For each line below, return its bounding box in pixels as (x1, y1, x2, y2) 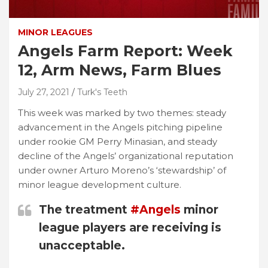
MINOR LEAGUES (18, 26, 93, 38)
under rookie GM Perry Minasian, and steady (18, 135, 217, 147)
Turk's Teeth (77, 86, 127, 98)
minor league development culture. (18, 178, 184, 190)
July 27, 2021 (18, 86, 69, 98)
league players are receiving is (39, 220, 221, 234)
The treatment (39, 202, 130, 217)
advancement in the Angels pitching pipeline (18, 121, 223, 133)
